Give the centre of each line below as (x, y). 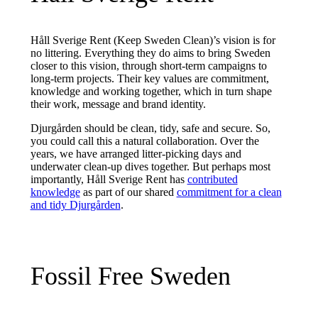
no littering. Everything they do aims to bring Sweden (150, 53)
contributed (212, 180)
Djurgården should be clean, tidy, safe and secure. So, (150, 128)
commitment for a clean (229, 192)
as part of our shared (128, 192)
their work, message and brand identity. (118, 104)
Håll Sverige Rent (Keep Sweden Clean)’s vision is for (153, 40)
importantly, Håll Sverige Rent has (109, 180)
